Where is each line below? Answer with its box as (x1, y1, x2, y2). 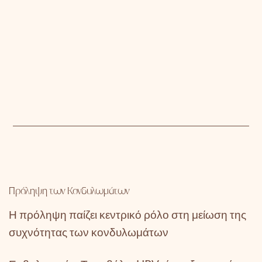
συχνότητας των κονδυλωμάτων (9, 225, 168, 239)
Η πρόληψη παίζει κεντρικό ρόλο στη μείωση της (9, 207, 246, 221)
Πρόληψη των (9, 185, 67, 197)
